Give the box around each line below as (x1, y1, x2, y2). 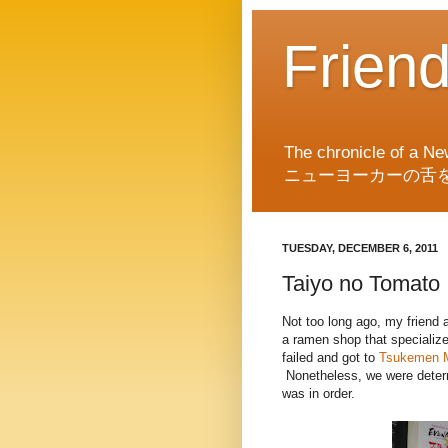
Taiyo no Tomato (282, 270, 440, 296)
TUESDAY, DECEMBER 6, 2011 (282, 242, 438, 255)
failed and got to (282, 350, 379, 366)
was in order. (282, 386, 355, 402)
